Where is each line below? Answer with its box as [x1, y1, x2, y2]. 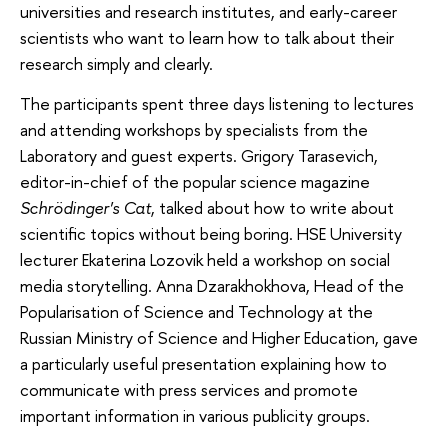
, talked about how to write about [151, 195, 394, 219]
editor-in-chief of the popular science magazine [20, 169, 370, 193]
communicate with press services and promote [20, 377, 358, 401]
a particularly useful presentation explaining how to [20, 351, 387, 375]
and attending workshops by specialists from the [20, 117, 368, 141]
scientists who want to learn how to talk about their [20, 26, 394, 50]
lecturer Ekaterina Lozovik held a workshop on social [20, 247, 390, 271]
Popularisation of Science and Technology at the [20, 299, 373, 323]
